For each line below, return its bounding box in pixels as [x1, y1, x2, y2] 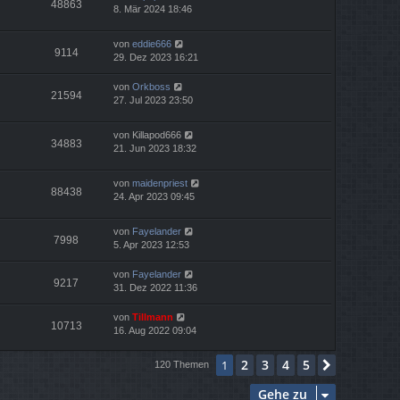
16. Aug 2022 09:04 [113, 325, 196, 337]
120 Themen [154, 359, 212, 371]
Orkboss [132, 80, 171, 92]
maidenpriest [132, 178, 187, 189]
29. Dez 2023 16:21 [113, 51, 198, 62]
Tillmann [132, 312, 173, 323]
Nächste [338, 357, 388, 375]
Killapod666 [132, 129, 181, 140]
